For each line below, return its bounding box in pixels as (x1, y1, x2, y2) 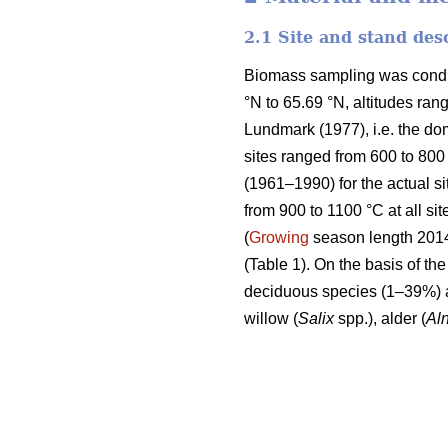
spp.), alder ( (338, 309, 426, 327)
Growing (249, 228, 309, 246)
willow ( (244, 309, 298, 327)
